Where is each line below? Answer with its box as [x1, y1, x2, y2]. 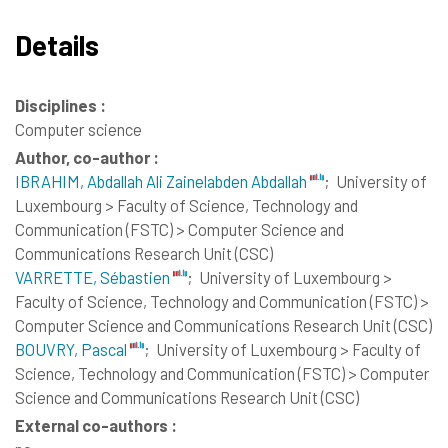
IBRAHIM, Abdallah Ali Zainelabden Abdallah [15, 171, 310, 191]
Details [15, 27, 99, 62]
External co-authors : [15, 414, 177, 435]
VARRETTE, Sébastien [15, 267, 173, 287]
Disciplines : [15, 95, 106, 116]
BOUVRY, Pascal [15, 339, 130, 359]
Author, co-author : [15, 147, 159, 167]
